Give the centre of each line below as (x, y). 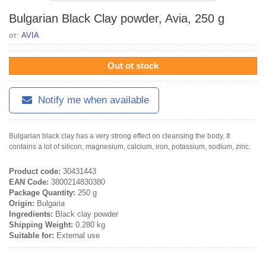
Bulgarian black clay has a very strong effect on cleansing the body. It (119, 136)
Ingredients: (31, 214)
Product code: (35, 171)
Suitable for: (31, 235)
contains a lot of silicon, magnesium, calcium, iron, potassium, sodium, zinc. (130, 146)
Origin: (22, 203)
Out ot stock (133, 65)
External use (77, 235)
